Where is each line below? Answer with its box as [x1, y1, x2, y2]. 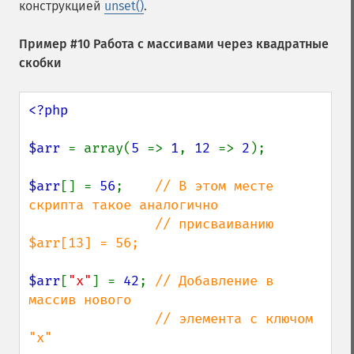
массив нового [28, 292, 131, 308]
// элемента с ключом [28, 311, 155, 327]
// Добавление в [155, 273, 273, 289]
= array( [68, 140, 131, 156]
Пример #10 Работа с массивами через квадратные [19, 36, 329, 51]
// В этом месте [155, 178, 273, 194]
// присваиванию [28, 216, 155, 232]
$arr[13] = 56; [28, 235, 139, 251]
